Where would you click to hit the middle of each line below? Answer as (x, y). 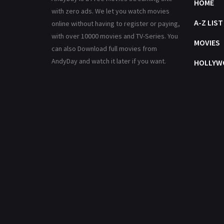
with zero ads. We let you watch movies (110, 11)
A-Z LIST (208, 22)
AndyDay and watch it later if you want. (109, 61)
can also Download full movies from (104, 48)
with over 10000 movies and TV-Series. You (115, 36)
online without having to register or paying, (116, 23)
